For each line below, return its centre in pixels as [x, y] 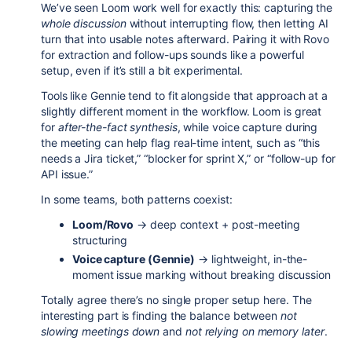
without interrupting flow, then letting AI [227, 23]
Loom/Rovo [103, 224]
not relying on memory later [255, 331]
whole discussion [84, 23]
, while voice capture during [247, 127]
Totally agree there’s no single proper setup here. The [176, 300]
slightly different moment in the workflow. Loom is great [181, 111]
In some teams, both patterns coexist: [137, 199]
